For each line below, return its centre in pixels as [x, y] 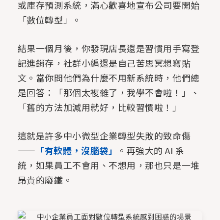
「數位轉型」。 [49, 20]
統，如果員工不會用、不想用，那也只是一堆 [109, 165]
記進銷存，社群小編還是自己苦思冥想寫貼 [104, 63]
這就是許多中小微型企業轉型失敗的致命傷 [104, 136]
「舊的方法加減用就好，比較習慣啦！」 [99, 107]
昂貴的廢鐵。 [45, 180]
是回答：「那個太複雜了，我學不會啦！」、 [109, 93]
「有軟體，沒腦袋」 [77, 151]
